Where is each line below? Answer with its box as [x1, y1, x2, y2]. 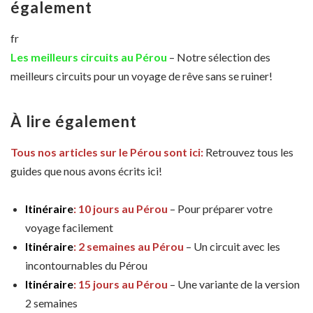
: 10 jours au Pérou [73, 202, 168, 216]
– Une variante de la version [168, 277, 300, 291]
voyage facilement [25, 221, 113, 235]
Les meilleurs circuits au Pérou [10, 50, 167, 64]
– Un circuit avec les [186, 240, 280, 254]
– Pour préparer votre [168, 202, 272, 216]
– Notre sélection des [167, 50, 270, 64]
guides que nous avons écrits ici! [10, 163, 162, 177]
